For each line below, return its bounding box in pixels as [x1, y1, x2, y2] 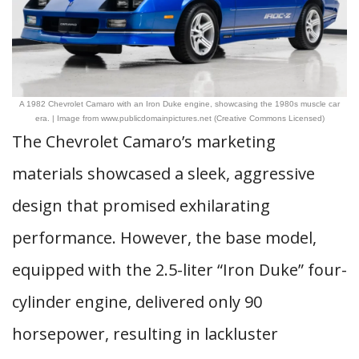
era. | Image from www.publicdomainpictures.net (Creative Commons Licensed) [34, 114, 325, 123]
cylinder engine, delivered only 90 [12, 291, 262, 313]
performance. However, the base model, [12, 227, 317, 248]
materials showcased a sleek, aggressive [12, 163, 315, 184]
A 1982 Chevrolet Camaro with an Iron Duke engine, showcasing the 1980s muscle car [19, 99, 340, 108]
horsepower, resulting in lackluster [12, 323, 278, 345]
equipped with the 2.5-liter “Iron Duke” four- [12, 259, 347, 280]
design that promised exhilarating [12, 195, 270, 216]
